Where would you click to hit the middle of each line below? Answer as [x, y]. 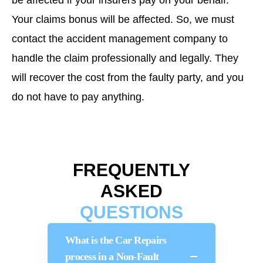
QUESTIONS [131, 212]
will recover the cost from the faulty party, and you [128, 77]
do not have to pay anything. [80, 97]
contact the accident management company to [120, 39]
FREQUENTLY [131, 170]
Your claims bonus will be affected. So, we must [123, 19]
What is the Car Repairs [116, 240]
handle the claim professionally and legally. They [125, 58]
